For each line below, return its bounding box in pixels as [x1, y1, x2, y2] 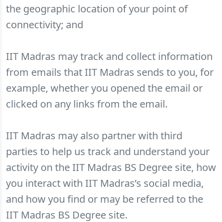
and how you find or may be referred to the [6, 192, 203, 206]
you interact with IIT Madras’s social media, [6, 176, 204, 190]
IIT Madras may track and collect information [6, 50, 213, 63]
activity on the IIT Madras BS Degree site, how [6, 161, 216, 174]
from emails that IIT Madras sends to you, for [6, 65, 214, 79]
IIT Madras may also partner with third [6, 129, 182, 142]
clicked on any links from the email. [6, 97, 167, 111]
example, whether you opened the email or [6, 81, 203, 95]
